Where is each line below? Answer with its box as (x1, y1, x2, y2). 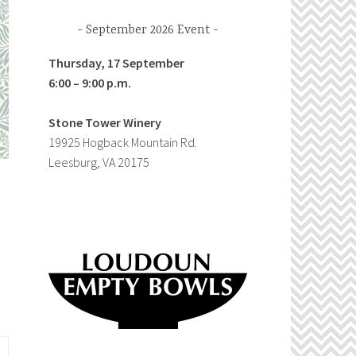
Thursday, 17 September (48, 54, 184, 71)
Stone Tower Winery (48, 114, 161, 131)
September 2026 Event (86, 23, 210, 38)
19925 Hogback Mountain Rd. (48, 134, 197, 151)
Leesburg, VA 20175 (48, 154, 149, 171)
